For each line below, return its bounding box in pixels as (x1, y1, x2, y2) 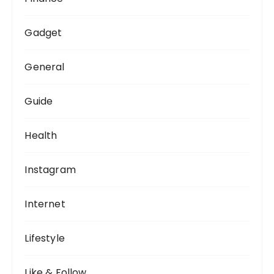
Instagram (24, 163, 76, 177)
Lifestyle (24, 231, 65, 246)
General (24, 60, 65, 75)
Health (24, 128, 57, 143)
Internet (24, 197, 65, 212)
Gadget (24, 26, 62, 40)
